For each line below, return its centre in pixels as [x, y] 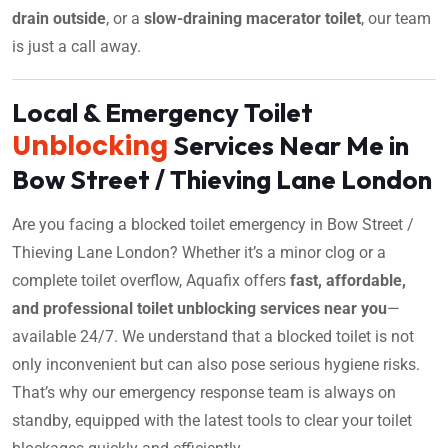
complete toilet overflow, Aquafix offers [151, 280]
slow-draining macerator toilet [252, 18]
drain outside [59, 18]
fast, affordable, [348, 280]
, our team [396, 18]
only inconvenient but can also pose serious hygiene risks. [216, 364]
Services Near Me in [288, 145]
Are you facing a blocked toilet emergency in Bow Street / [213, 224]
